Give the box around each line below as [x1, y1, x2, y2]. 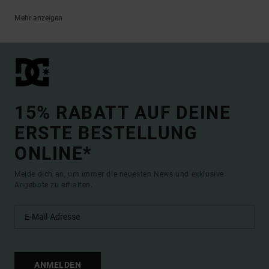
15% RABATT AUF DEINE [14, 102, 231, 123]
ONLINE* [14, 143, 92, 164]
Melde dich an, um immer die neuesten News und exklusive [14, 170, 225, 178]
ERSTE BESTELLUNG [14, 122, 197, 144]
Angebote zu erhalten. [14, 181, 93, 189]
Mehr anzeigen [14, 14, 62, 22]
